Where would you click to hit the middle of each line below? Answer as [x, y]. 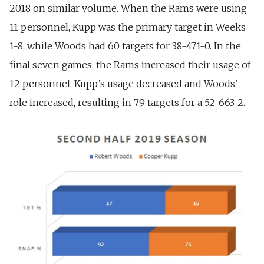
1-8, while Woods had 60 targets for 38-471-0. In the [125, 46]
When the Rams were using [184, 9]
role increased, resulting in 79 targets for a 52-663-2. [127, 103]
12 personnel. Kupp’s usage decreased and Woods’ [124, 84]
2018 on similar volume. [65, 9]
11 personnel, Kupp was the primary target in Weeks [128, 27]
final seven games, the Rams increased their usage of [130, 65]
